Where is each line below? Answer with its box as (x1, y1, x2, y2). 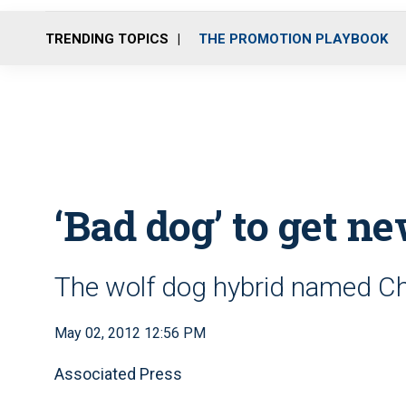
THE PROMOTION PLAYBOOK (198, 30, 388, 47)
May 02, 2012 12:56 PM (54, 324, 206, 342)
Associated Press (54, 364, 182, 383)
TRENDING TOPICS (45, 30, 169, 47)
